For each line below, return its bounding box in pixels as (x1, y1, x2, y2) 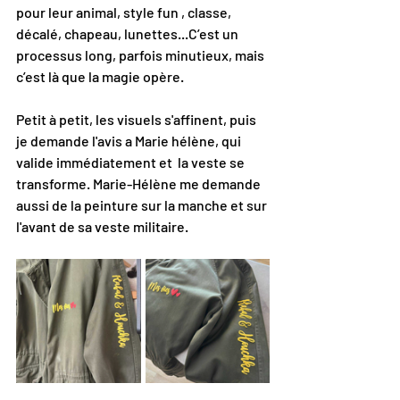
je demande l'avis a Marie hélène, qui (16, 132, 244, 150)
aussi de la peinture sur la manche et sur (16, 196, 270, 214)
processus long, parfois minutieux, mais (16, 46, 267, 64)
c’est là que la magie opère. (16, 68, 184, 86)
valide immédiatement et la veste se (16, 154, 247, 171)
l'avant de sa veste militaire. (16, 218, 188, 236)
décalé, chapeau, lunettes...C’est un (16, 25, 241, 43)
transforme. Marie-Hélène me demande (16, 175, 263, 193)
